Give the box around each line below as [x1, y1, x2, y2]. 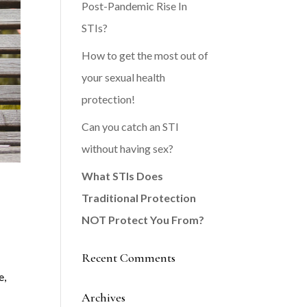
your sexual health [82, 71, 166, 84]
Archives [82, 290, 126, 306]
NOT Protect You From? [82, 213, 205, 227]
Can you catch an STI [82, 120, 180, 134]
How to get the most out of [82, 49, 209, 62]
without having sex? [82, 142, 174, 156]
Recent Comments [82, 250, 176, 266]
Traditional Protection [82, 191, 197, 205]
